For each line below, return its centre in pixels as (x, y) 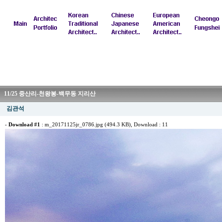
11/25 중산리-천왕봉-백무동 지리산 (50, 94)
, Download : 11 (149, 125)
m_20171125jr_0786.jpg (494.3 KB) (88, 125)
